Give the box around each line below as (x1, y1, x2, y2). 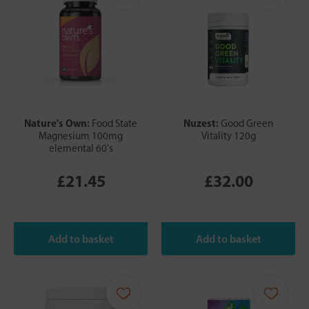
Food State (92, 117, 137, 130)
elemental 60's (48, 142, 113, 155)
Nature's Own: (24, 117, 92, 130)
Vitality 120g (201, 130, 256, 143)
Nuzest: (183, 117, 221, 130)
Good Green (221, 117, 273, 130)
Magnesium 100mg (39, 130, 123, 143)
